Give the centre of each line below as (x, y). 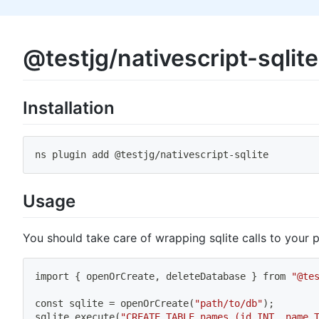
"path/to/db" (229, 303)
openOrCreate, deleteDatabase (166, 276)
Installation (69, 108)
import (52, 276)
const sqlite (72, 303)
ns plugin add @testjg (95, 154)
